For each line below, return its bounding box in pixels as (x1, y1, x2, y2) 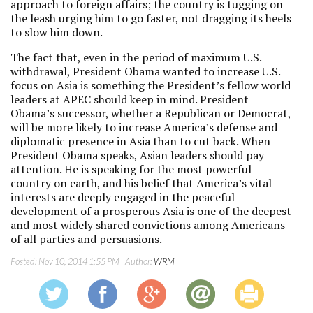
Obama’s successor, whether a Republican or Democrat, (10, 105, 291, 121)
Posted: (10, 256, 38, 267)
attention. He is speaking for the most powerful (10, 161, 252, 177)
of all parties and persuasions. (10, 231, 162, 247)
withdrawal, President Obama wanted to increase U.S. (10, 64, 280, 79)
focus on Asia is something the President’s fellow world (10, 78, 291, 93)
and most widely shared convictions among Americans (10, 217, 285, 233)
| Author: (119, 256, 154, 267)
